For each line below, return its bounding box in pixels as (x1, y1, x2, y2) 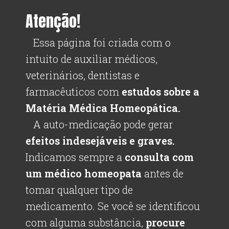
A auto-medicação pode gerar (26, 118, 173, 131)
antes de (142, 167, 184, 180)
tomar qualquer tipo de (26, 183, 133, 196)
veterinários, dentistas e (26, 68, 140, 82)
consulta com (125, 150, 194, 164)
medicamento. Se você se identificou (26, 199, 200, 213)
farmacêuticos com (26, 85, 122, 98)
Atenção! (26, 10, 80, 33)
